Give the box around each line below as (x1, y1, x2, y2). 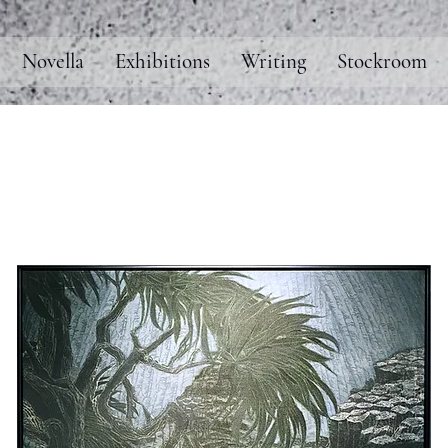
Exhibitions (115, 49, 210, 74)
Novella (22, 49, 84, 74)
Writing (241, 49, 306, 74)
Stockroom (337, 49, 427, 74)
